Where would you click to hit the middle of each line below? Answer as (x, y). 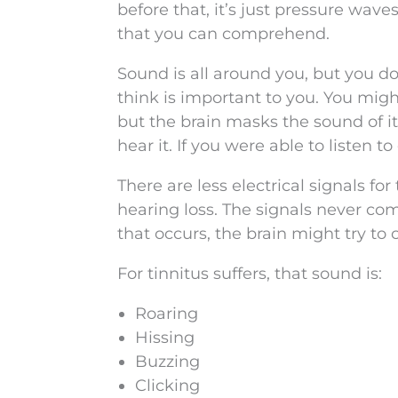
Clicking (167, 386)
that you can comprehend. (223, 34)
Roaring (167, 314)
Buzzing (167, 362)
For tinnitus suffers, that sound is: (250, 274)
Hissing (165, 338)
